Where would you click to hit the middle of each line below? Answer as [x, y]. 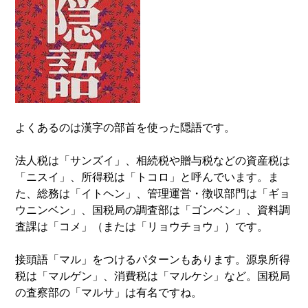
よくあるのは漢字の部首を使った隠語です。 [125, 128]
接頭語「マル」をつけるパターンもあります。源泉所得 [153, 260]
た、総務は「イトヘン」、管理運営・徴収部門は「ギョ [153, 194]
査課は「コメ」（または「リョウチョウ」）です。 [142, 227]
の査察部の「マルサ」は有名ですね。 [109, 293]
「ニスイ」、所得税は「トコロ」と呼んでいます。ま [147, 177]
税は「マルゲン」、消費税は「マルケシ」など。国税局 [153, 276]
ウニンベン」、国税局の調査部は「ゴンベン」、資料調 [153, 210]
